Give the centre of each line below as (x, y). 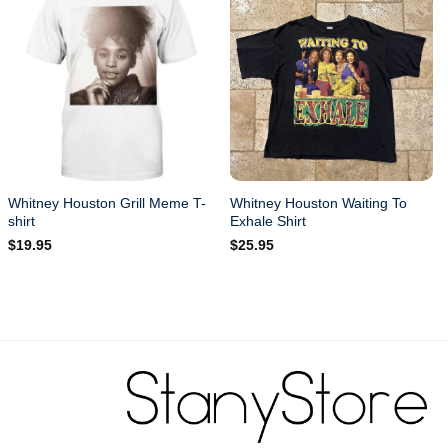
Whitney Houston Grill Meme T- (107, 202)
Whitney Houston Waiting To (319, 202)
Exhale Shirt (268, 220)
